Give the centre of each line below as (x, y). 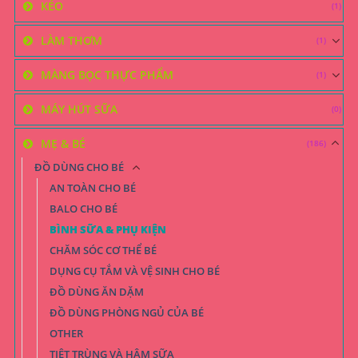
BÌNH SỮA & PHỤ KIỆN (108, 229)
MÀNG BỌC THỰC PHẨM (107, 74)
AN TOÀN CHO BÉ (93, 188)
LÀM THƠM (72, 40)
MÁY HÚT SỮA (79, 109)
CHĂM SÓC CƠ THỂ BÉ (103, 250)
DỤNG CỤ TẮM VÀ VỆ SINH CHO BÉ (135, 271)
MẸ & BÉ (63, 143)
